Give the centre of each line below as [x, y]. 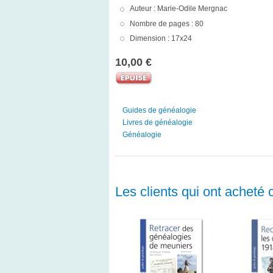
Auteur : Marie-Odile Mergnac [178, 9]
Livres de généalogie [157, 123]
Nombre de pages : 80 [166, 23]
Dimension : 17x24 [161, 38]
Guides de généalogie [159, 111]
